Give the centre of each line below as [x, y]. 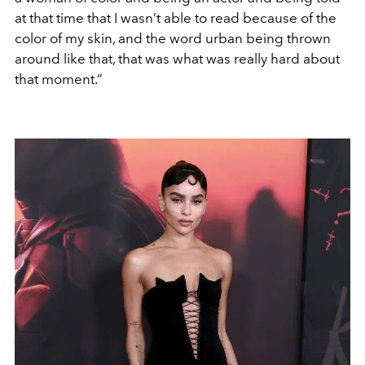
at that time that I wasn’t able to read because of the [176, 18]
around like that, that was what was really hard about [177, 58]
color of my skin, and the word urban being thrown [173, 38]
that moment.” [59, 79]
